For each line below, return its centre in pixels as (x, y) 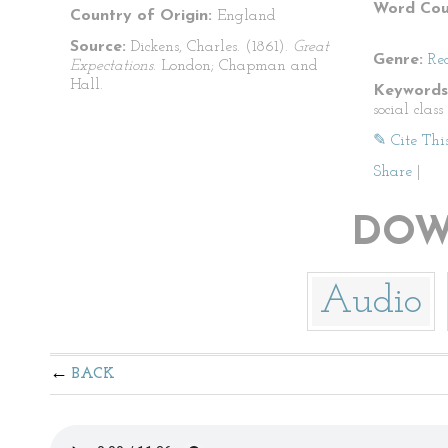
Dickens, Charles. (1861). (209, 47)
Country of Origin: (141, 16)
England (244, 16)
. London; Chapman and (235, 66)
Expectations (111, 66)
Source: (98, 47)
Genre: (398, 60)
